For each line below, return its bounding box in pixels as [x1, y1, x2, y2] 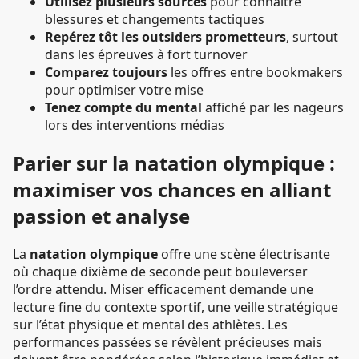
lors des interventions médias [45, 116, 224, 135]
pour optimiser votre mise [45, 81, 204, 99]
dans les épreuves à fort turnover [45, 46, 248, 64]
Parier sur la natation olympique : [13, 150, 335, 177]
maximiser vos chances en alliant [13, 176, 331, 204]
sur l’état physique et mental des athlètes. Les [13, 316, 288, 334]
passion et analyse [13, 203, 190, 230]
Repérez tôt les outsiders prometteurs [45, 28, 286, 46]
